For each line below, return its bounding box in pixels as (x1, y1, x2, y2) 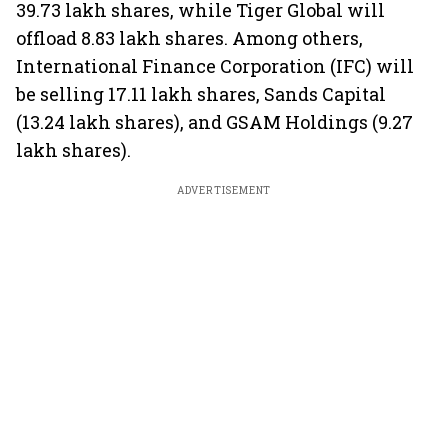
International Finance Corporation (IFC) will (16, 54, 414, 78)
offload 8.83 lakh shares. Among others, (16, 26, 363, 50)
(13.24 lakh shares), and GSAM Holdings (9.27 (16, 110, 413, 134)
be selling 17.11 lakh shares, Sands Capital (16, 82, 386, 106)
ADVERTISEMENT (176, 184, 272, 197)
